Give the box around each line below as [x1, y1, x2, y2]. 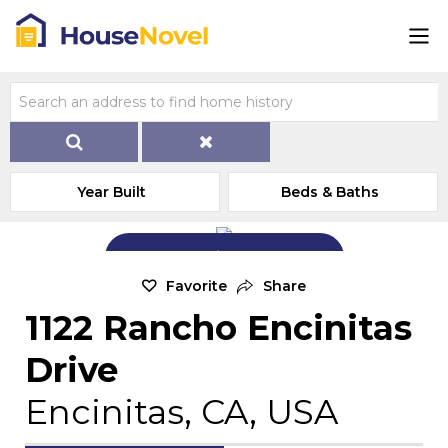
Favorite [166, 277, 227, 295]
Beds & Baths [281, 183, 380, 201]
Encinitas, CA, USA [25, 391, 338, 433]
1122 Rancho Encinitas [25, 307, 412, 349]
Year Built [77, 183, 147, 201]
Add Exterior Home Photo [148, 247, 324, 265]
